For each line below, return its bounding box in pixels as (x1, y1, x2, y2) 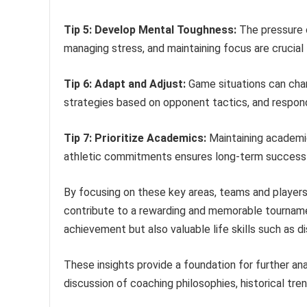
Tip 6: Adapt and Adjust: (64, 77, 186, 91)
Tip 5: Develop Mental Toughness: (64, 23, 236, 37)
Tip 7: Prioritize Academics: (64, 132, 206, 145)
